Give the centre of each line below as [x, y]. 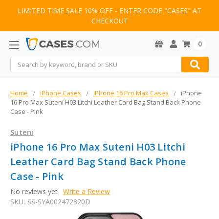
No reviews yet [34, 192]
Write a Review [86, 192]
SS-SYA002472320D [59, 202]
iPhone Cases [61, 93]
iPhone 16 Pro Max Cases [131, 93]
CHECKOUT [109, 21]
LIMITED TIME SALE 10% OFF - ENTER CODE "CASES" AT [109, 11]
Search [21, 62]
